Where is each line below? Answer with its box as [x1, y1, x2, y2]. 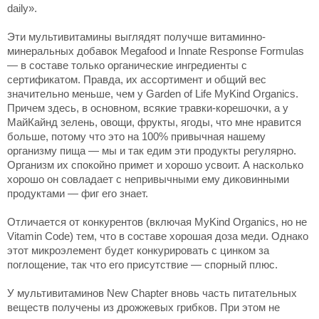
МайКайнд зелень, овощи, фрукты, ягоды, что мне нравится [7, 116, 301, 128]
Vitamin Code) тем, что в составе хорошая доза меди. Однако [7, 230, 308, 242]
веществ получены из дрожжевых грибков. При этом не [7, 301, 280, 313]
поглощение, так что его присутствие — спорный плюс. [7, 258, 278, 271]
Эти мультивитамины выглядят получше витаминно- [7, 31, 266, 43]
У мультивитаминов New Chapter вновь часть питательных [7, 287, 297, 299]
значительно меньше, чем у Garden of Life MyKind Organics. [7, 88, 298, 100]
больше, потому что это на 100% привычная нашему [7, 130, 266, 142]
